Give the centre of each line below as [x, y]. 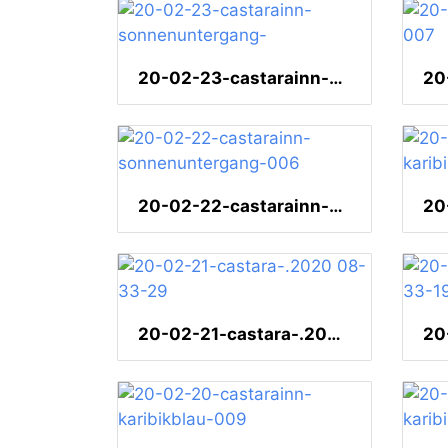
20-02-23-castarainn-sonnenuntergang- [336, 78]
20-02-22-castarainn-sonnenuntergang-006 [336, 206]
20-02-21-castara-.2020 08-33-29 [334, 334]
